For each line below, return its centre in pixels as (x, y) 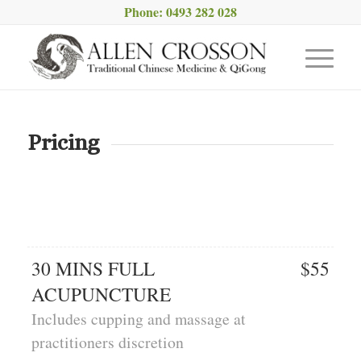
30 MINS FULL (93, 269)
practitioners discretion (107, 342)
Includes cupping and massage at (138, 319)
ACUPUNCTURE (101, 295)
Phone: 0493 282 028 (180, 12)
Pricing (63, 143)
